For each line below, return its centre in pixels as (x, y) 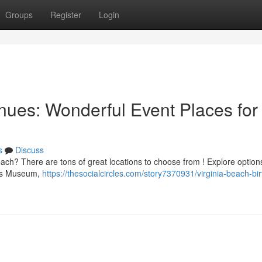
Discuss (30, 150)
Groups (19, 15)
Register (66, 15)
